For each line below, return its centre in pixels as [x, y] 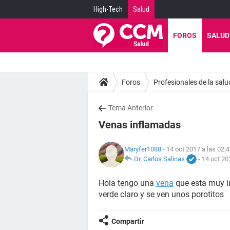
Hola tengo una [127, 183]
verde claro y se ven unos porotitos [161, 194]
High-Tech [108, 9]
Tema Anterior [131, 108]
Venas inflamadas [140, 125]
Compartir [128, 221]
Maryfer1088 [143, 149]
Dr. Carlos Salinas [159, 159]
